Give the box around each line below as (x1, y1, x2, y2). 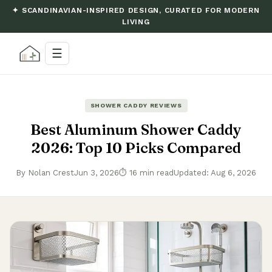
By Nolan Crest (16, 168, 74, 177)
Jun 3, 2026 (74, 168, 119, 177)
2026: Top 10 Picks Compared (31, 139, 241, 157)
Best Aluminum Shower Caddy (30, 121, 242, 138)
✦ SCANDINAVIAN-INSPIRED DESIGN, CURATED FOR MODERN (12, 6, 260, 15)
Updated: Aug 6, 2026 (174, 168, 256, 177)
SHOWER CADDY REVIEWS (90, 102, 182, 109)
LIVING (122, 18, 150, 26)
